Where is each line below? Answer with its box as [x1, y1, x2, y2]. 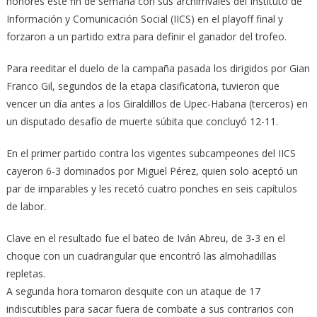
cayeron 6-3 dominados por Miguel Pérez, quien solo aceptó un [6, 163, 298, 178]
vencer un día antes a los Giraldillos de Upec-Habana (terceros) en [6, 96, 308, 110]
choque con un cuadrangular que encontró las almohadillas [6, 248, 277, 263]
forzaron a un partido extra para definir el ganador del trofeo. [6, 29, 287, 43]
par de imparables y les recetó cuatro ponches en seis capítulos [6, 181, 297, 195]
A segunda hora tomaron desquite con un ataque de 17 [6, 284, 260, 298]
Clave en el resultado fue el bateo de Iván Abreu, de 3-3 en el [6, 231, 285, 245]
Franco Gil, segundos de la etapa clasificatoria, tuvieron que [6, 79, 279, 93]
